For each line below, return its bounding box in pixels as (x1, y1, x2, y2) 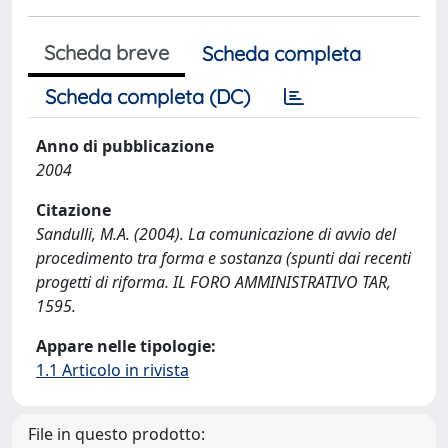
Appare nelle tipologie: (36, 335, 216, 357)
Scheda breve (44, 40, 169, 65)
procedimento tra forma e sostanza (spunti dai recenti (36, 247, 411, 269)
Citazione (36, 199, 111, 221)
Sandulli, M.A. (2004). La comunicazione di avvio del (36, 223, 396, 245)
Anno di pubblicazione (36, 135, 214, 157)
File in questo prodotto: (28, 423, 205, 445)
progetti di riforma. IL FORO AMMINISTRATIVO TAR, (36, 271, 391, 293)
